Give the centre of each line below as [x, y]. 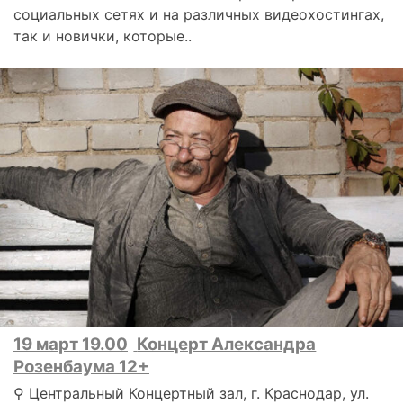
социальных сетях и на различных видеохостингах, [199, 14]
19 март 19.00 [71, 345]
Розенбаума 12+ [81, 367]
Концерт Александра [227, 345]
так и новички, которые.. [103, 36]
